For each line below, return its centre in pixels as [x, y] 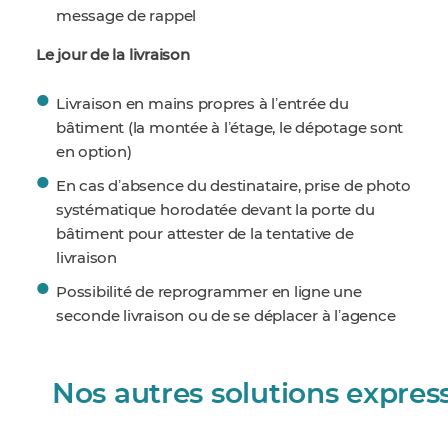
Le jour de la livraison [113, 55]
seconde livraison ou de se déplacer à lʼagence [226, 316]
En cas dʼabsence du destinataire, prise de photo [233, 186]
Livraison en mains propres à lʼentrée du [202, 104]
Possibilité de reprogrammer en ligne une [209, 292]
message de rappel [126, 16]
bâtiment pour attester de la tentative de [205, 234]
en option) [94, 152]
